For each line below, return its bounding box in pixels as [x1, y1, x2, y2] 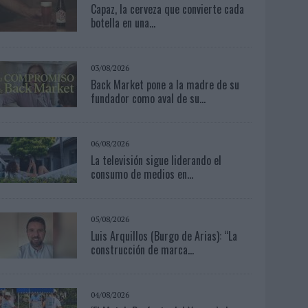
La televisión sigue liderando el [91, 151, 222, 168]
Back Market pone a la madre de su [91, 76, 240, 93]
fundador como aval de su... [91, 89, 206, 107]
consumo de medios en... [91, 165, 194, 182]
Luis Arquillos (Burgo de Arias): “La [91, 227, 238, 244]
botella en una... [91, 14, 156, 31]
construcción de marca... [91, 241, 195, 258]
